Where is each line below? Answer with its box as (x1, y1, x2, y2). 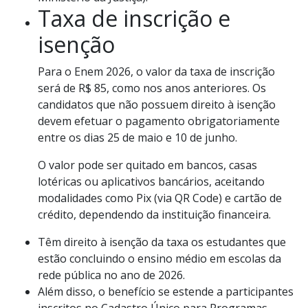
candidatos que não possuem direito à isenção (38, 96, 276, 112)
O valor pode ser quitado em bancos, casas (38, 157, 257, 173)
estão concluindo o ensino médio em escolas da (38, 250, 281, 266)
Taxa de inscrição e (38, 3, 230, 33)
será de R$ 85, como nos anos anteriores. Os (38, 80, 266, 96)
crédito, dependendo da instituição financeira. (38, 206, 271, 222)
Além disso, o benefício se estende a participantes (38, 283, 294, 299)
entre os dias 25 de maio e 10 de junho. (38, 129, 237, 145)
